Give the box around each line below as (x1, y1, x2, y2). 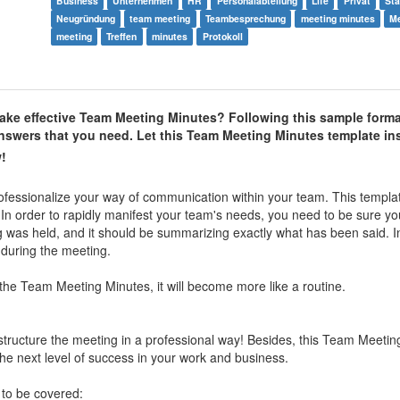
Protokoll (202, 29, 243, 44)
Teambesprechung (204, 12, 286, 26)
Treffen (106, 29, 137, 44)
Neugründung (55, 12, 115, 26)
